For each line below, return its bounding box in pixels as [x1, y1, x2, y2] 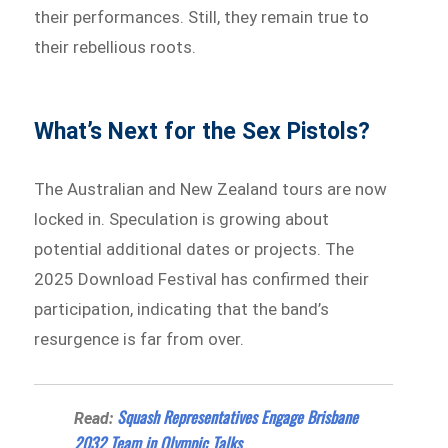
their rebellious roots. [34, 36, 197, 57]
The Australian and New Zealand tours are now [34, 178, 388, 199]
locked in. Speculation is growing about [34, 208, 330, 229]
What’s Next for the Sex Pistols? [34, 117, 371, 145]
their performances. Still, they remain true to [34, 6, 370, 27]
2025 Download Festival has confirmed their [34, 268, 370, 289]
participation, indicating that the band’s [34, 298, 330, 319]
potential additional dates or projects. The [34, 238, 355, 259]
